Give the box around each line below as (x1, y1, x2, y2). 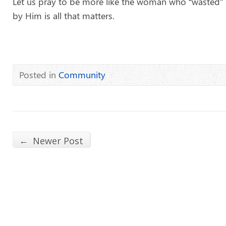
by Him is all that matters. (13, 10, 115, 22)
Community (59, 69, 105, 81)
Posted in (19, 69, 59, 81)
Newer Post (30, 135, 83, 147)
